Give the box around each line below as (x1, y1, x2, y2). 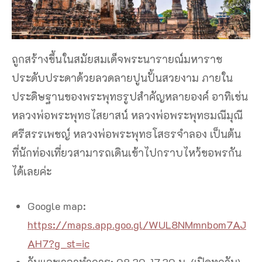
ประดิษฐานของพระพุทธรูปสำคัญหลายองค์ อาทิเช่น (12, 89, 248, 104)
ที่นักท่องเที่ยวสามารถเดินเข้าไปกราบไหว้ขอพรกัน (12, 146, 242, 160)
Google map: (27, 199, 86, 213)
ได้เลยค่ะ (12, 164, 51, 179)
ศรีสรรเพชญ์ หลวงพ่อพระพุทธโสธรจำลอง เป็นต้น (12, 127, 241, 142)
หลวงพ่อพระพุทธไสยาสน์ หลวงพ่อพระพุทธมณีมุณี (12, 108, 243, 123)
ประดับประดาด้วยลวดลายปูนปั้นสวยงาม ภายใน (12, 71, 233, 85)
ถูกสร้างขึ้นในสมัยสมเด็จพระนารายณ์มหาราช (12, 52, 222, 67)
